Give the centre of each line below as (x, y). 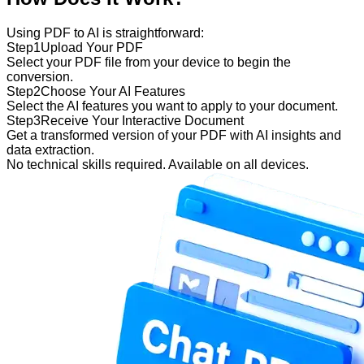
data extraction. (50, 150)
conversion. (40, 77)
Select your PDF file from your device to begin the (149, 63)
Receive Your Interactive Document (142, 121)
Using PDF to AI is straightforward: (105, 33)
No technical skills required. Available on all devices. (158, 165)
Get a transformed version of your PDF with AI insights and (174, 136)
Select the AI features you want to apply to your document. (172, 106)
